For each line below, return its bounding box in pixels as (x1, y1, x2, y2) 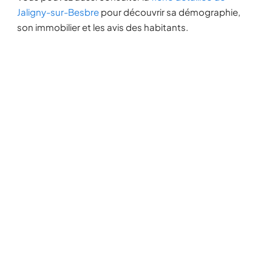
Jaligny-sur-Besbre (17, 6, 99, 18)
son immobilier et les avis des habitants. (17, 21, 188, 33)
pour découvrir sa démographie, (99, 6, 240, 18)
